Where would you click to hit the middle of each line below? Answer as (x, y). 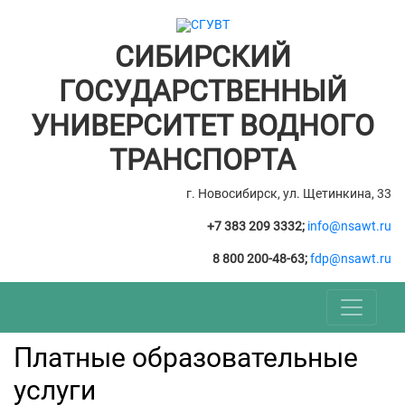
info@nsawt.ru (349, 226)
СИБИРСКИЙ (202, 57)
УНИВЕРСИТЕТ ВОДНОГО (202, 126)
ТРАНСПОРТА (202, 160)
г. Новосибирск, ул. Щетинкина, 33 (289, 193)
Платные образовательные (186, 358)
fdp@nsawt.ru (351, 259)
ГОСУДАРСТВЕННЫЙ (202, 91)
